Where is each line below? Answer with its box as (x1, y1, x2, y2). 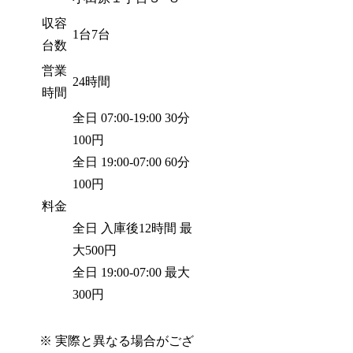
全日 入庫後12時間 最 (72, 221, 193, 235)
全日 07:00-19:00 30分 (72, 110, 191, 124)
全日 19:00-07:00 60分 (72, 154, 191, 169)
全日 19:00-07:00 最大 (72, 265, 191, 279)
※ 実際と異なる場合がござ (39, 334, 195, 348)
